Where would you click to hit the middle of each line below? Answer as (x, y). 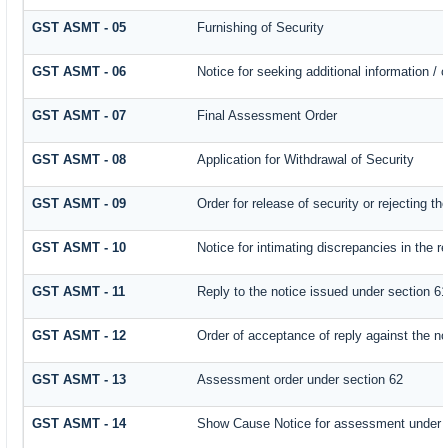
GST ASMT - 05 (79, 27)
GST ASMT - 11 (79, 291)
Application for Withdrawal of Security (306, 159)
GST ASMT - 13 (79, 379)
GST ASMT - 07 (79, 115)
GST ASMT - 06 (79, 71)
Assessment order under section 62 (300, 379)
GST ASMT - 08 (79, 159)
